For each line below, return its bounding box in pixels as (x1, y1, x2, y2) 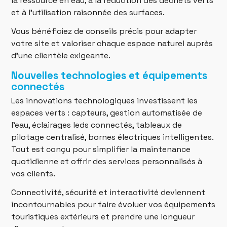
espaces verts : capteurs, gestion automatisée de (11, 107, 203, 119)
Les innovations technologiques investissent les (11, 95, 198, 106)
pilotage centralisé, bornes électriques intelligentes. (11, 132, 214, 143)
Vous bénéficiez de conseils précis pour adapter (11, 25, 197, 36)
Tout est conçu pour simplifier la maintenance (11, 144, 191, 155)
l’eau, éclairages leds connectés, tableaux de (11, 120, 182, 131)
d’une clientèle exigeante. (11, 50, 111, 61)
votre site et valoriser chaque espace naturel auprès (11, 37, 213, 49)
